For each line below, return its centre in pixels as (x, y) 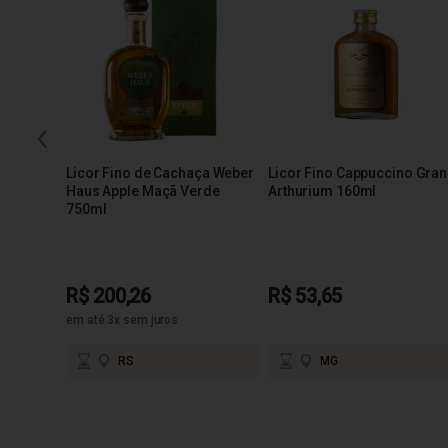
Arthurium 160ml (322, 190)
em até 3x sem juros (122, 319)
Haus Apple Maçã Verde (143, 190)
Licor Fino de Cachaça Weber (160, 172)
